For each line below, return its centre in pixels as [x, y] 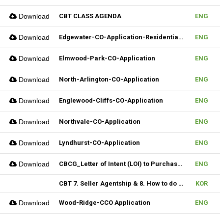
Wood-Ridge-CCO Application [105, 203]
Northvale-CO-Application [100, 122]
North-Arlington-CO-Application [109, 79]
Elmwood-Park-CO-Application [107, 58]
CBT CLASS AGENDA [90, 16]
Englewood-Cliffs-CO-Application [111, 100]
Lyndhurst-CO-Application [99, 143]
